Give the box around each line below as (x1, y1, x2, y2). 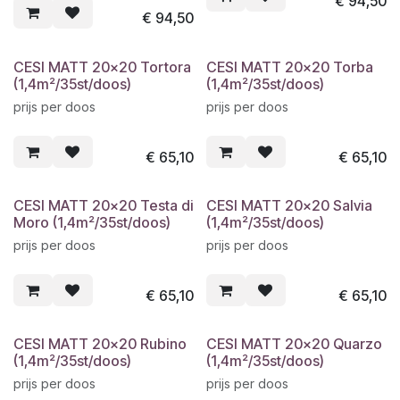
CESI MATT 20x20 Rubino (13, 335, 187, 354)
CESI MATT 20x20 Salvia (206, 196, 372, 215)
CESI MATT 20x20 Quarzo (206, 335, 382, 354)
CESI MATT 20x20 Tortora (13, 57, 191, 76)
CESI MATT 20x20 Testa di (13, 196, 194, 215)
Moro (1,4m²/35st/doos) (13, 213, 171, 232)
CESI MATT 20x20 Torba (206, 57, 373, 76)
